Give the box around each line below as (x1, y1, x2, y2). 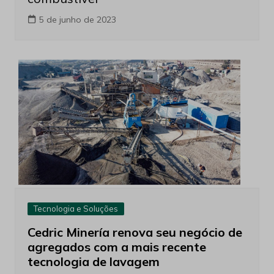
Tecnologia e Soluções (33, 203, 118, 213)
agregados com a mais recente (27, 239, 206, 254)
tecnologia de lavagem (27, 253, 160, 269)
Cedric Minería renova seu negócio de (27, 224, 242, 240)
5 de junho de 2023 (39, 14, 116, 25)
